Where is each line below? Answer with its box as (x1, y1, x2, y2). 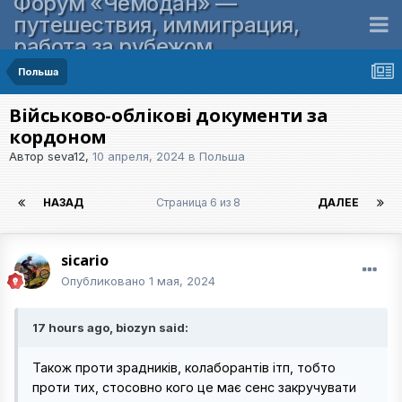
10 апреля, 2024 (92, 149, 185, 163)
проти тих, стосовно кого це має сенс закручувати (32, 380, 356, 395)
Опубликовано (61, 274, 149, 288)
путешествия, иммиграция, (13, 11, 299, 38)
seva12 (48, 149, 85, 163)
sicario (61, 250, 109, 270)
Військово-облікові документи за (9, 103, 328, 127)
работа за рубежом (13, 32, 213, 59)
